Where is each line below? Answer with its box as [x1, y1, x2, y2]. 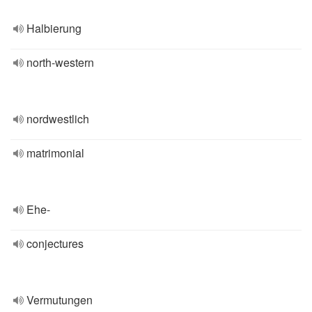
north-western [26, 54, 94, 70]
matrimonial [26, 145, 84, 161]
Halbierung [26, 20, 81, 36]
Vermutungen [26, 292, 93, 308]
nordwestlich [26, 111, 89, 127]
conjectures [26, 235, 84, 251]
